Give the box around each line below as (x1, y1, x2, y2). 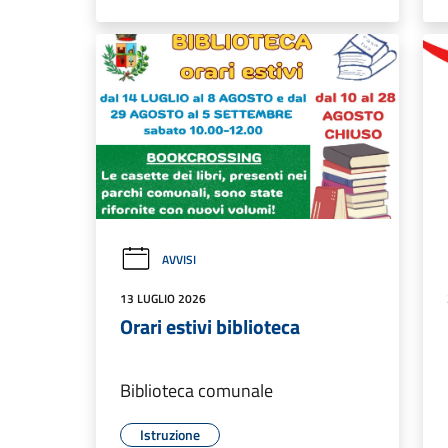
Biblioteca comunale (120, 377, 273, 405)
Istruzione (140, 424, 200, 446)
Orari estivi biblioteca (120, 311, 300, 343)
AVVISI (162, 250, 196, 270)
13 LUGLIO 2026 (120, 289, 206, 309)
